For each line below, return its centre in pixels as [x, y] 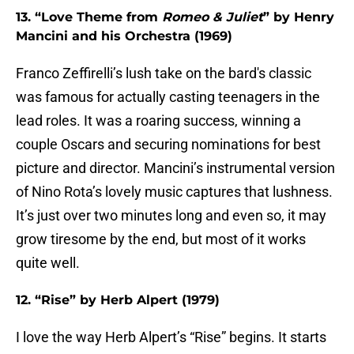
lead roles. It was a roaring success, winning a [158, 121]
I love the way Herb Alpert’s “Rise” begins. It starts [171, 337]
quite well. [48, 263]
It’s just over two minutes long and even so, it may [171, 216]
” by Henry [299, 17]
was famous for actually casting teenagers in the [168, 97]
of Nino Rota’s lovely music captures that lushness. [174, 192]
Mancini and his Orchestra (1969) [124, 36]
